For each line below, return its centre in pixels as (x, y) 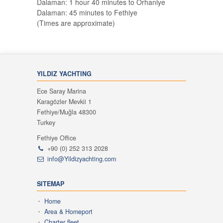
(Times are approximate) (76, 23)
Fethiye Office (56, 138)
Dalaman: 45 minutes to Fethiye (87, 12)
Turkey (46, 122)
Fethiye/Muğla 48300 (66, 112)
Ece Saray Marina (61, 91)
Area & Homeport (68, 211)
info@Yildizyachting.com (81, 159)
